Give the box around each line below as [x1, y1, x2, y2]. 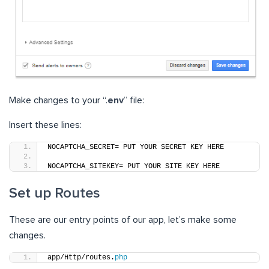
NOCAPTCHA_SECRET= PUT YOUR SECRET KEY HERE [47, 142, 224, 151]
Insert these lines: [9, 119, 82, 130]
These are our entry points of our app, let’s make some [9, 214, 237, 225]
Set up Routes [9, 186, 100, 201]
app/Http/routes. [47, 253, 115, 262]
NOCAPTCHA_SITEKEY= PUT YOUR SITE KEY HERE [47, 162, 220, 171]
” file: [124, 95, 144, 105]
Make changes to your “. [9, 95, 107, 105]
